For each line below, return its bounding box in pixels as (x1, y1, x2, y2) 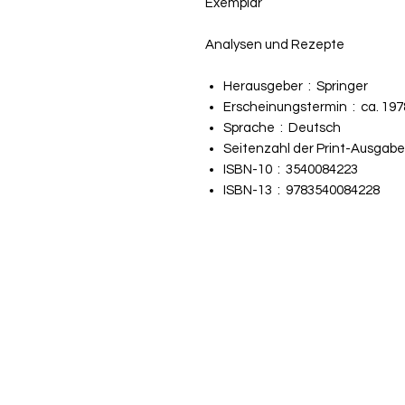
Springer (316, 79, 368, 93)
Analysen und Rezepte (205, 37, 344, 52)
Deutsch (288, 120, 341, 135)
